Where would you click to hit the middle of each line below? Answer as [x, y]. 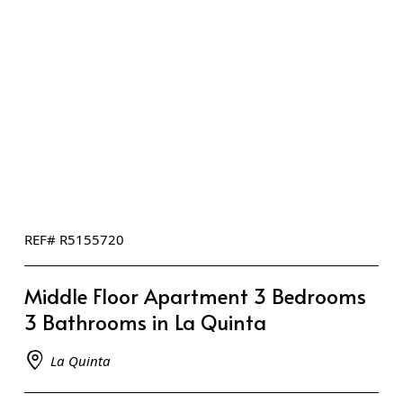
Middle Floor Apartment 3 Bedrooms [195, 296]
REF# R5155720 [74, 240]
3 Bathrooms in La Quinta [145, 322]
